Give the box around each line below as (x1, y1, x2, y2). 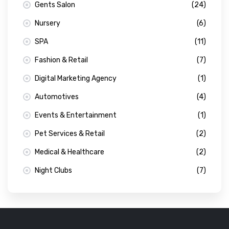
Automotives (35, 92, 79, 101)
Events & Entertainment (35, 110, 117, 120)
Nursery (35, 18, 60, 28)
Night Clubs (35, 166, 72, 175)
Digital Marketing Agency (35, 74, 117, 83)
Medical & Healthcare (35, 147, 104, 156)
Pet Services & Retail (35, 129, 105, 138)
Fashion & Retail (35, 55, 88, 64)
